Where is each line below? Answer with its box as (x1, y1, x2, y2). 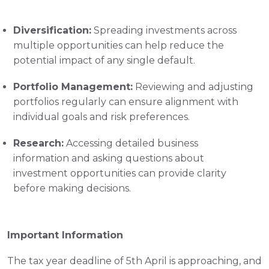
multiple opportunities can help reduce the (13, 39, 224, 51)
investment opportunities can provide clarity (13, 167, 226, 179)
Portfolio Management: (13, 80, 133, 92)
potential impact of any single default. (13, 54, 195, 66)
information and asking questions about (13, 152, 204, 164)
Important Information (7, 229, 123, 241)
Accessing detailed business (64, 137, 198, 149)
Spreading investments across (91, 24, 237, 36)
